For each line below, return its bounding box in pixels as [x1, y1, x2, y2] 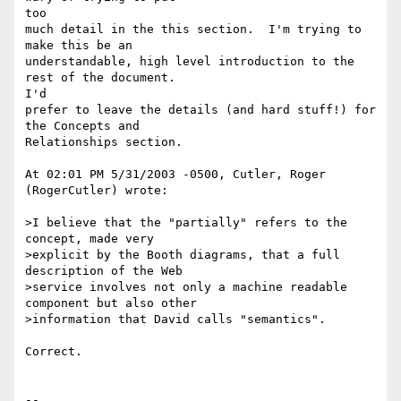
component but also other [25, 296, 204, 311]
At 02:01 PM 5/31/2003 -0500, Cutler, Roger [25, 167, 326, 182]
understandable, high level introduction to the [25, 55, 354, 69]
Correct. [25, 345, 82, 359]
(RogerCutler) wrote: [25, 183, 168, 198]
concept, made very [25, 232, 161, 246]
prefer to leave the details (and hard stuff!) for [25, 103, 376, 117]
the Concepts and [25, 119, 147, 133]
